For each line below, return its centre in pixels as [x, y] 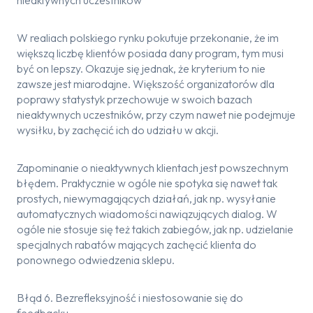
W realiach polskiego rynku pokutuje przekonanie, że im [148, 38]
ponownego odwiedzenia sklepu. [96, 260]
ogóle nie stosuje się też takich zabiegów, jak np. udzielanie [155, 229]
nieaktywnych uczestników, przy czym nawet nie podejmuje [156, 115]
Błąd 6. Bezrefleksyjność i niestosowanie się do [130, 298]
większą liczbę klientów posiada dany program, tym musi [150, 53]
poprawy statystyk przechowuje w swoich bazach [134, 99]
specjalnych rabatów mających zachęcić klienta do [137, 245]
